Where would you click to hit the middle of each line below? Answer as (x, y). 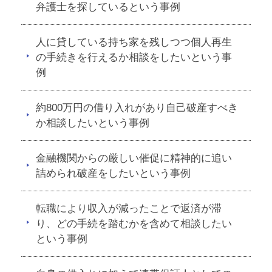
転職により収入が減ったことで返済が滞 (129, 209)
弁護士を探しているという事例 (108, 7)
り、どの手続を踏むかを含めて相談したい (134, 224)
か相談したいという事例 (93, 123)
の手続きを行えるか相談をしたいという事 (134, 57)
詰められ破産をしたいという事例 (113, 173)
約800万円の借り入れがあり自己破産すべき (137, 108)
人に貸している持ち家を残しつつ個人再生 (134, 42)
